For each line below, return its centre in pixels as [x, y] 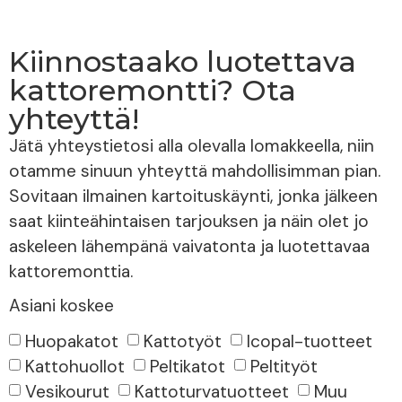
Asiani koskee [61, 305]
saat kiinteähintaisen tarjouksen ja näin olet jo [189, 221]
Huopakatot [72, 341]
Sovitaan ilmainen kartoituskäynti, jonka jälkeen [193, 196]
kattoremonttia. [71, 271]
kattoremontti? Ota [153, 90]
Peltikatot [188, 366]
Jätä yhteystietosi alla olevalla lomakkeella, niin [192, 145]
